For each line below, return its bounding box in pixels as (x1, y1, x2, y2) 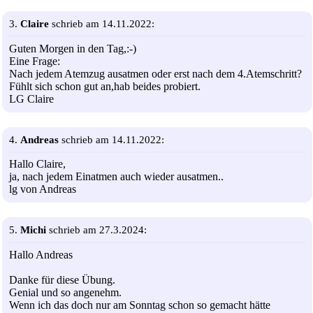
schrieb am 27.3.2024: (46, 224, 147, 236)
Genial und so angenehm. (9, 286, 122, 299)
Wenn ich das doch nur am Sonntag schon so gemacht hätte (9, 299, 270, 312)
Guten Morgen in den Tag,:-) (9, 42, 136, 54)
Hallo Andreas (9, 249, 73, 261)
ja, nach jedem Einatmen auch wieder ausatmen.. (9, 170, 224, 183)
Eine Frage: (9, 54, 60, 67)
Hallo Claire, (9, 158, 66, 170)
